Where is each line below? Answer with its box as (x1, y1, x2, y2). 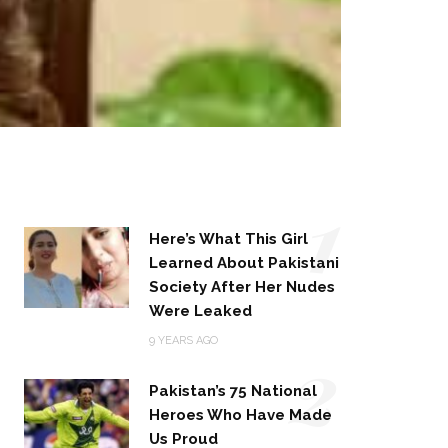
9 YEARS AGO (149, 334, 219, 348)
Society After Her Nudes (149, 278, 336, 297)
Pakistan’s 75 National (149, 382, 318, 401)
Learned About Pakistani (149, 254, 340, 273)
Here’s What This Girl (149, 230, 309, 249)
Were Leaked (149, 302, 253, 321)
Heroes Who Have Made (149, 406, 333, 425)
